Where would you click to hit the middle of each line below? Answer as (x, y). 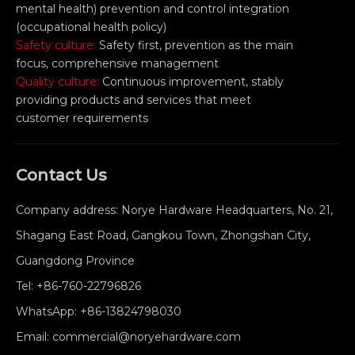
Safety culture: (57, 46)
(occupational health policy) (91, 27)
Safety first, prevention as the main (196, 46)
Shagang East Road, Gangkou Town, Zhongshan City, (163, 236)
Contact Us (61, 176)
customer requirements (82, 118)
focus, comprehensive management (117, 64)
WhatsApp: (48, 312)
